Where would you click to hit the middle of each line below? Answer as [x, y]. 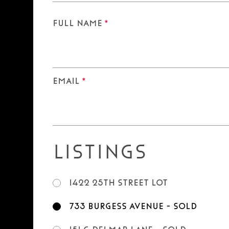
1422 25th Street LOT [118, 183]
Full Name [77, 23]
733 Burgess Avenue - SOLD [133, 206]
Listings [100, 152]
